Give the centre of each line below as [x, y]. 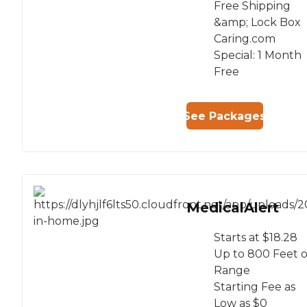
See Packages [225, 116]
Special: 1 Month [258, 56]
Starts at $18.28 [256, 238]
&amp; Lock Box [257, 23]
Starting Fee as [255, 287]
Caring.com [245, 39]
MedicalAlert [233, 208]
